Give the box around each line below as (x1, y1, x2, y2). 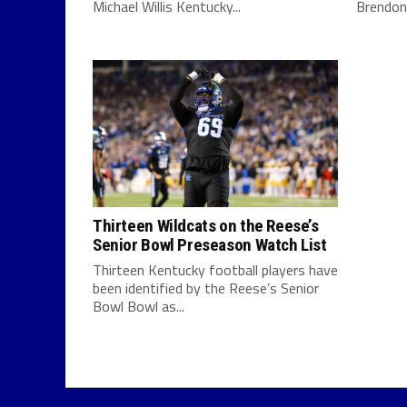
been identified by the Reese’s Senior (93, 277, 319, 299)
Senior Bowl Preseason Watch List (93, 234, 327, 255)
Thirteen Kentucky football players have (93, 259, 338, 281)
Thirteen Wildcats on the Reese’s (93, 215, 319, 236)
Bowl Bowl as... (93, 295, 184, 317)
